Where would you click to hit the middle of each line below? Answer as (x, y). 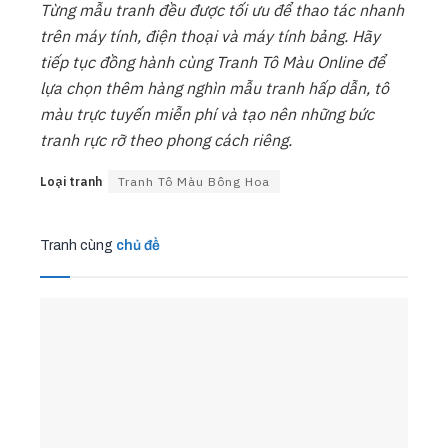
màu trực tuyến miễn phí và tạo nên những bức (207, 113)
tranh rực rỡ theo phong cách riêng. (166, 139)
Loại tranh (71, 181)
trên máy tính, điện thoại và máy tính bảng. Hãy (210, 35)
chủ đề (136, 245)
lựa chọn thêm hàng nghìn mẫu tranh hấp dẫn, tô (214, 87)
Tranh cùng (76, 245)
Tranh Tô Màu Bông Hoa (194, 181)
